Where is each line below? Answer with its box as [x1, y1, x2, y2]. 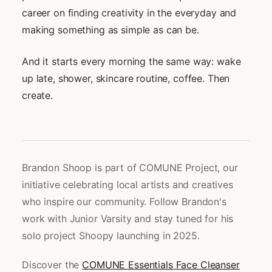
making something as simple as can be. [22, 24, 199, 36]
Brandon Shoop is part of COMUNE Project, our [22, 161, 238, 174]
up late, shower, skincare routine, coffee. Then [22, 72, 230, 85]
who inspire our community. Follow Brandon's [22, 195, 226, 208]
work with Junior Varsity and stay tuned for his [22, 212, 234, 225]
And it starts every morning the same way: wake [22, 55, 241, 68]
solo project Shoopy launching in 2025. [22, 229, 200, 242]
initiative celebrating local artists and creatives [22, 178, 233, 191]
